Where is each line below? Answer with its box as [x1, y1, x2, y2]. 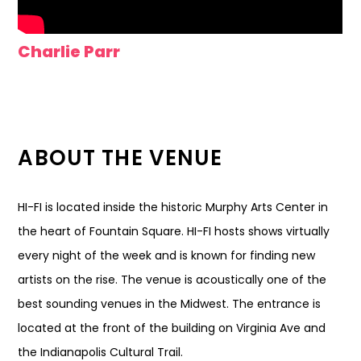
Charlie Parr [18, 40, 121, 63]
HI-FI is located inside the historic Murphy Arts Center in [18, 199, 329, 215]
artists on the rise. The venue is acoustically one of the [18, 272, 327, 288]
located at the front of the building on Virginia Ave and [18, 320, 326, 336]
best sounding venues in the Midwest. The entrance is [18, 296, 322, 312]
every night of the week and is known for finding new [18, 247, 316, 263]
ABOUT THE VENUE [18, 143, 222, 172]
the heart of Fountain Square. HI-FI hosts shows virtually [18, 223, 330, 239]
